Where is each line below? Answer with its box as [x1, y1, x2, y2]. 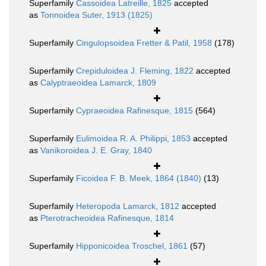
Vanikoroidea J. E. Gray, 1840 [40, 145, 152, 156]
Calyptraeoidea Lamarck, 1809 [40, 78, 156, 88]
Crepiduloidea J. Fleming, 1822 [76, 66, 194, 76]
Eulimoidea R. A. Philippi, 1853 [76, 134, 191, 144]
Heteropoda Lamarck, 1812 [76, 201, 179, 211]
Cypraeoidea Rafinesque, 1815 [76, 106, 193, 116]
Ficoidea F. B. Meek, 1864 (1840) [76, 173, 201, 183]
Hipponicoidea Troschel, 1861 [76, 241, 188, 251]
